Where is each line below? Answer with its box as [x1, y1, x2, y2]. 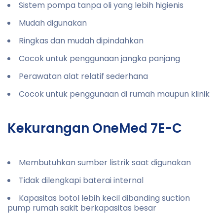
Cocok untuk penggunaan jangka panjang [19, 52, 180, 64]
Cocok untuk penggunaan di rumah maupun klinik [19, 88, 210, 100]
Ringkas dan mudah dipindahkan [19, 35, 144, 46]
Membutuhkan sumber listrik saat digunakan [19, 156, 191, 168]
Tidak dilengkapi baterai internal [19, 174, 144, 186]
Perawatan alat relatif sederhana [19, 70, 148, 82]
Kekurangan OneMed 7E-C [7, 119, 182, 137]
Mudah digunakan [19, 17, 87, 29]
